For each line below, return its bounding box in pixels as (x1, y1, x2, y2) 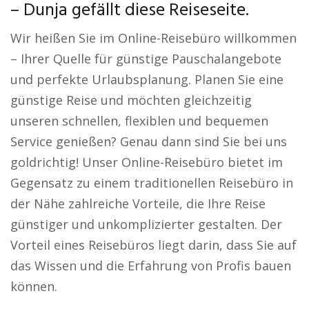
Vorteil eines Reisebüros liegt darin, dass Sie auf (10, 237, 297, 253)
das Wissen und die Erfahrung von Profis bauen (10, 257, 291, 274)
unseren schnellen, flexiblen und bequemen (10, 112, 268, 129)
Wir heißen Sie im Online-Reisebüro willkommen (10, 30, 297, 46)
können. (10, 278, 57, 295)
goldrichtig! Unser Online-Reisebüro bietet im (10, 154, 283, 170)
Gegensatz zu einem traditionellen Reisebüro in (10, 175, 293, 191)
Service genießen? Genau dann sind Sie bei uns (10, 133, 287, 150)
